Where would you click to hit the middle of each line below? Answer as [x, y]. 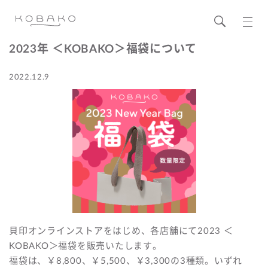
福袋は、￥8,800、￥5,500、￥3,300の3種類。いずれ [126, 261]
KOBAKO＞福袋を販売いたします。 [86, 246]
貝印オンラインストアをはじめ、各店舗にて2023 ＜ [121, 231]
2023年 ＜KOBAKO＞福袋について [103, 49]
